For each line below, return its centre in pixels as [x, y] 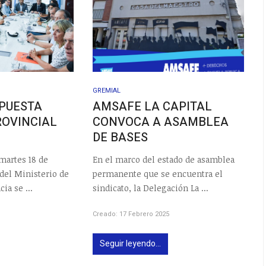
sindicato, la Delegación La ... [151, 188]
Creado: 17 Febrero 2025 [131, 214]
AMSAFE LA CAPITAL [153, 107]
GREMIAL [107, 91]
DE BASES [121, 138]
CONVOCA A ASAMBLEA [161, 122]
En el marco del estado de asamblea [164, 159]
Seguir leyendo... [131, 243]
